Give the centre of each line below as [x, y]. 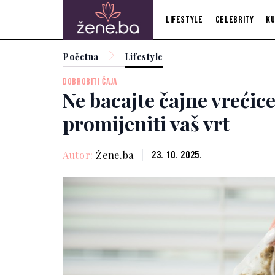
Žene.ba [115, 155]
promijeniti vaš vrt [146, 123]
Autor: [79, 155]
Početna [81, 57]
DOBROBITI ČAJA [90, 82]
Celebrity [234, 20]
